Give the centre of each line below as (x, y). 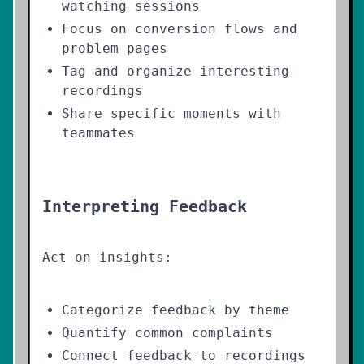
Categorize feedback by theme (175, 310)
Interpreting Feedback (145, 206)
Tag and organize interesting (175, 71)
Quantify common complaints (167, 333)
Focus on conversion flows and (180, 29)
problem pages (115, 48)
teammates (98, 133)
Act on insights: (107, 257)
